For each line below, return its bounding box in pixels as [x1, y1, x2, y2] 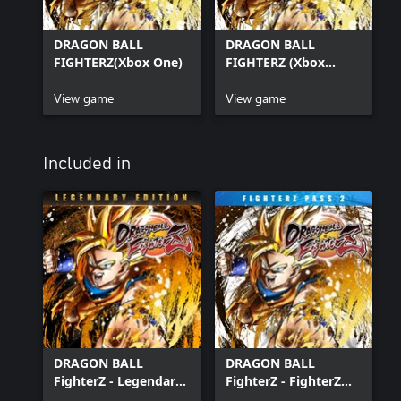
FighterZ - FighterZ [226, 371, 341, 389]
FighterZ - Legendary [54, 371, 183, 389]
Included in [43, 154, 131, 173]
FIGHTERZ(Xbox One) [54, 53, 183, 71]
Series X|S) [226, 71, 293, 89]
